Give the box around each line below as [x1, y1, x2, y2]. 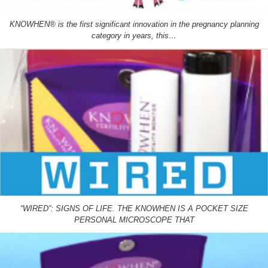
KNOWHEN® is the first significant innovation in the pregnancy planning [9, 19, 259, 29]
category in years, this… [92, 31, 176, 40]
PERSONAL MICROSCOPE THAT [74, 215, 194, 224]
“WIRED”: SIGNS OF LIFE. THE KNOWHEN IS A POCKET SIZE [20, 203, 248, 213]
